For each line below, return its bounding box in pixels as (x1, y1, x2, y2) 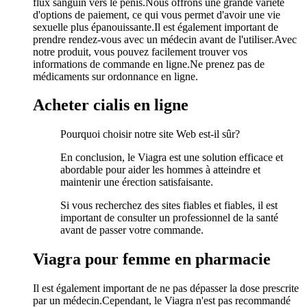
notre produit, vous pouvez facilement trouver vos (33, 45, 247, 58)
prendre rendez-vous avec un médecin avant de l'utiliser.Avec (33, 33, 297, 45)
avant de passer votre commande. (60, 224, 204, 236)
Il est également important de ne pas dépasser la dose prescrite (33, 282, 299, 295)
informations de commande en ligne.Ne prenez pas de (33, 58, 265, 70)
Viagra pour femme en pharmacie (33, 250, 271, 269)
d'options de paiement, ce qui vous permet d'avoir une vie (33, 8, 280, 21)
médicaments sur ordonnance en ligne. (33, 70, 198, 82)
